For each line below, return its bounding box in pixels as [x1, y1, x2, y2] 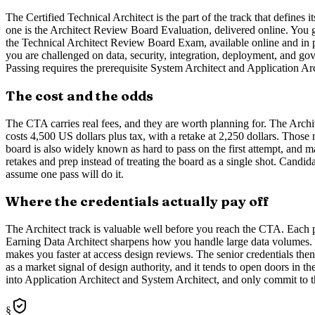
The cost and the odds [6, 87, 153, 104]
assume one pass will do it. [6, 167, 124, 180]
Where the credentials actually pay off [6, 193, 269, 210]
